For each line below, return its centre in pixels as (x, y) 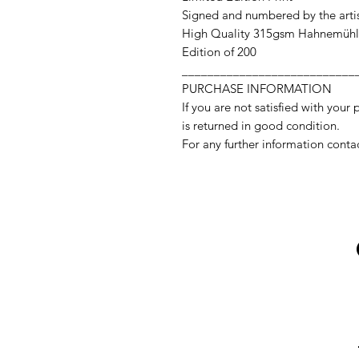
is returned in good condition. (261, 125)
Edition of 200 (219, 52)
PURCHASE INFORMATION (257, 89)
